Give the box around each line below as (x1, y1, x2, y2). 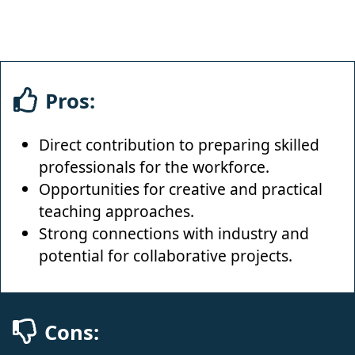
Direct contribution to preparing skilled (39, 133, 319, 155)
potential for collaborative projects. (39, 244, 292, 266)
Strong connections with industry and (39, 222, 309, 244)
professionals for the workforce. (39, 155, 269, 177)
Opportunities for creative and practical (39, 177, 323, 200)
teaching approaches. (39, 200, 194, 222)
